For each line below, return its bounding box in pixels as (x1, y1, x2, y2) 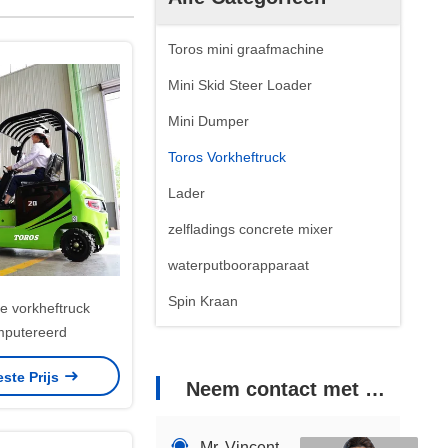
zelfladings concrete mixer (168, 221, 333, 237)
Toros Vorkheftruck (168, 149, 286, 165)
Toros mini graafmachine (168, 41, 324, 57)
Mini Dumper (168, 113, 249, 129)
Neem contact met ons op (186, 378, 365, 400)
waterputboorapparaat (168, 257, 309, 273)
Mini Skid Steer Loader (168, 77, 312, 93)
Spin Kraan (168, 293, 238, 309)
